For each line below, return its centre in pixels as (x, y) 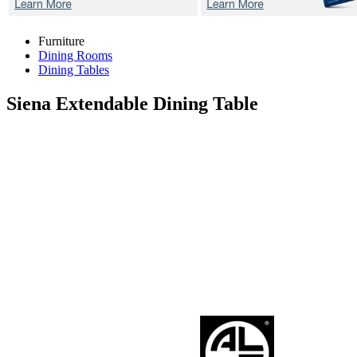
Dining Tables (74, 70)
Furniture (61, 41)
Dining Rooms (75, 55)
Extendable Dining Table (157, 103)
